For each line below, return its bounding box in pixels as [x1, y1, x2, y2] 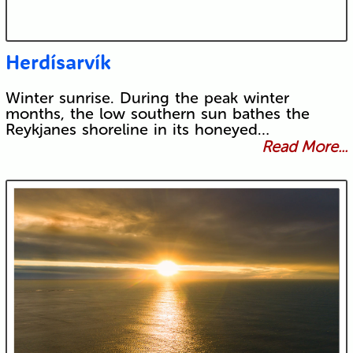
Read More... [262, 137, 348, 157]
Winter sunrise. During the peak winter [5, 88, 289, 108]
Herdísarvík [5, 49, 111, 76]
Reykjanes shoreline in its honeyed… [5, 120, 269, 139]
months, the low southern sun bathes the [5, 104, 310, 124]
